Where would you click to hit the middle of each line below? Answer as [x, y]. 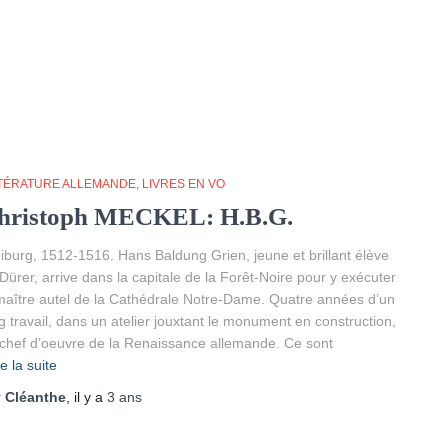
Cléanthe [35, 397]
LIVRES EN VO [183, 184]
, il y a [86, 397]
